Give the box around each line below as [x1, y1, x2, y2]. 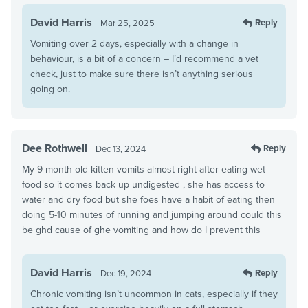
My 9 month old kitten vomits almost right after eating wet [22, 163, 265, 175]
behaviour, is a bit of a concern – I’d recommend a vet [30, 52, 258, 65]
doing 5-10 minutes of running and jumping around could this [22, 208, 282, 221]
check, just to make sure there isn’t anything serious [30, 67, 253, 80]
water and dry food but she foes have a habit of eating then [22, 193, 275, 206]
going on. [30, 82, 70, 95]
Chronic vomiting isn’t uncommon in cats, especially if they [30, 287, 278, 300]
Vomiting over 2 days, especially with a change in [30, 37, 239, 49]
